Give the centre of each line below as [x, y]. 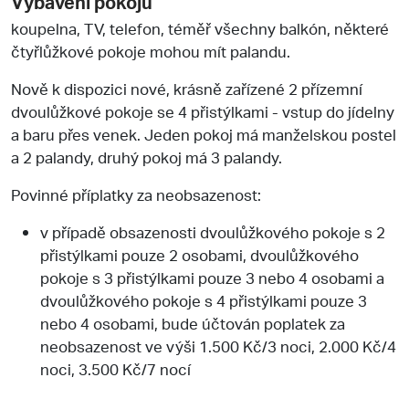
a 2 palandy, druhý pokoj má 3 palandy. [147, 157]
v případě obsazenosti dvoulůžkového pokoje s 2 [213, 231]
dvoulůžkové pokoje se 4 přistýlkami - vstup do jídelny [203, 111]
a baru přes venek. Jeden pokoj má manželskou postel [204, 134]
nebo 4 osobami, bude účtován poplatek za [193, 323]
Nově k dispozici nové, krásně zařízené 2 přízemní [187, 88]
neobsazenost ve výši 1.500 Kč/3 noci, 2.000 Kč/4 [218, 346]
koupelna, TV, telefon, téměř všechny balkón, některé [200, 28]
